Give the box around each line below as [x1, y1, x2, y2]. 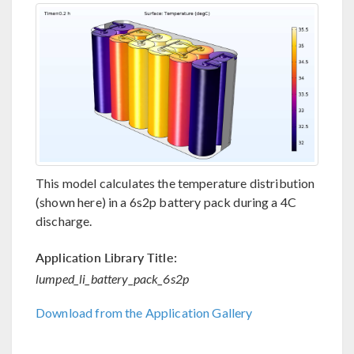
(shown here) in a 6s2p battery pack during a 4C [36, 194, 297, 209]
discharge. [36, 213, 92, 228]
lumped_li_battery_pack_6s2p [36, 270, 190, 286]
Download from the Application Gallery [36, 304, 253, 320]
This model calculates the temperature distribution [36, 175, 315, 190]
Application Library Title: [36, 247, 177, 266]
